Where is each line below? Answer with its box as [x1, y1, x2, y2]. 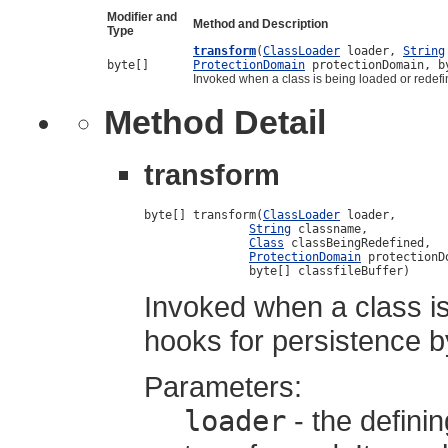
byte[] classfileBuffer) [144, 263, 410, 278]
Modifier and [107, 9, 177, 24]
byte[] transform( [144, 207, 263, 222]
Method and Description [193, 16, 328, 31]
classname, [291, 221, 368, 236]
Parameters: [144, 369, 302, 403]
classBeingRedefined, [284, 235, 431, 250]
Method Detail [104, 102, 326, 141]
